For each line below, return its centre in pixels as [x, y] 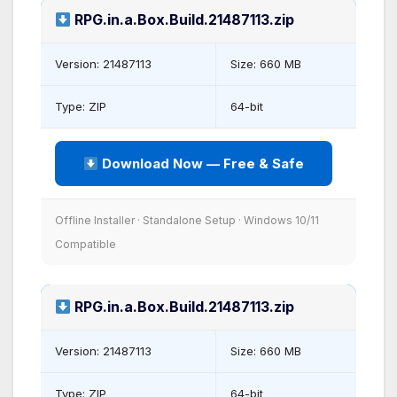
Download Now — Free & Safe [202, 164]
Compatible [86, 245]
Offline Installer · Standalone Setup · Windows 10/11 [187, 221]
